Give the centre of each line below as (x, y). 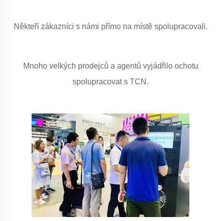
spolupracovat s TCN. (110, 82)
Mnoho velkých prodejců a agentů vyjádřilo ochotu (110, 66)
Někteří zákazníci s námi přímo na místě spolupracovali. (110, 26)
